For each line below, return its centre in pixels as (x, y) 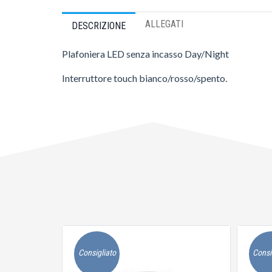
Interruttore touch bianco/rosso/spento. (144, 78)
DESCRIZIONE (99, 26)
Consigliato (97, 253)
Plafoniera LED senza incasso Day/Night (145, 54)
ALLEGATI (164, 24)
